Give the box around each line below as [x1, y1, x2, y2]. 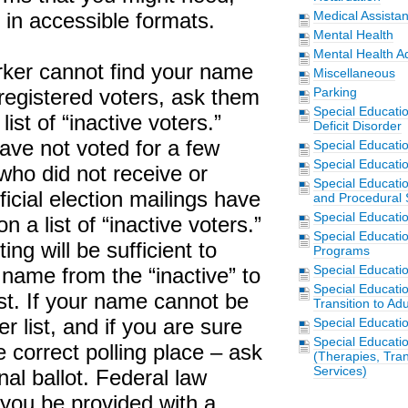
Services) [312, 363, 367, 378]
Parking [312, 85, 357, 99]
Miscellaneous [312, 66, 395, 80]
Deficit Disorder [312, 118, 402, 133]
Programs [312, 243, 370, 258]
